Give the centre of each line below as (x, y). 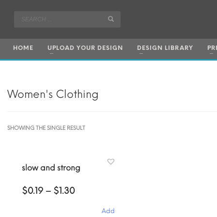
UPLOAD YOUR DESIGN (85, 48)
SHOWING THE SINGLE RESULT (46, 128)
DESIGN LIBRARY (165, 48)
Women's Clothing (53, 94)
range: (88, 199)
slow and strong (51, 168)
